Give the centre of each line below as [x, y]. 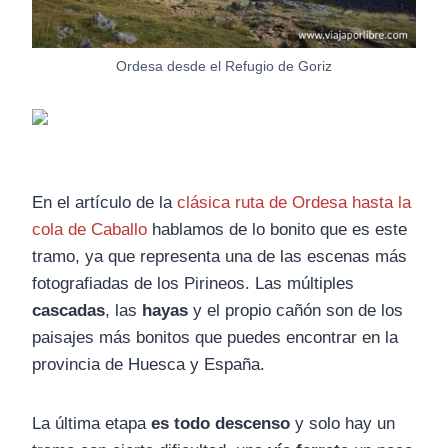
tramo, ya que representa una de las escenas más [219, 257]
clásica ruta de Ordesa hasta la [294, 203]
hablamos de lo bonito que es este [277, 230]
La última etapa [91, 424]
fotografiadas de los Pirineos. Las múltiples [193, 284]
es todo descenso [220, 424]
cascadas [68, 311]
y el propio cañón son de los [295, 311]
